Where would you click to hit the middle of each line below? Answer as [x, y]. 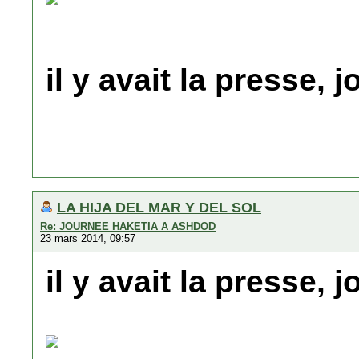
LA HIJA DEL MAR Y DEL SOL [159, 207]
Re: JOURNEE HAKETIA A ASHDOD [128, 226]
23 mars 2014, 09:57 [88, 238]
